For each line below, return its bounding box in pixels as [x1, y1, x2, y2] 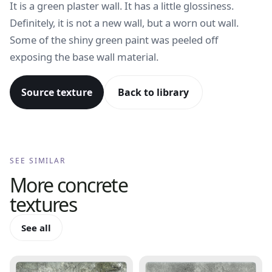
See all [21, 222, 51, 234]
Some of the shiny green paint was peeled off [10, 33, 218, 47]
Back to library [118, 86, 189, 99]
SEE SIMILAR [10, 155, 66, 166]
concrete [57, 172, 128, 198]
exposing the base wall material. [10, 50, 158, 64]
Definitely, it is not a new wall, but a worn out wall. [10, 16, 239, 30]
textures [10, 191, 77, 217]
